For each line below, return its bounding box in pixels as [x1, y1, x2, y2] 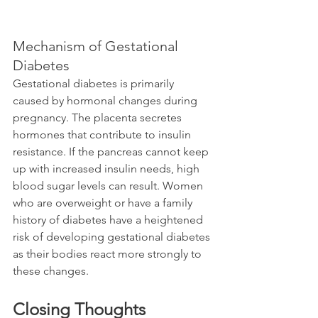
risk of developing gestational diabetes [13, 230, 213, 243]
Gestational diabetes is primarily [13, 77, 177, 90]
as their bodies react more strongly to [13, 247, 204, 261]
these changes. [13, 264, 89, 278]
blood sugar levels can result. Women [13, 179, 206, 192]
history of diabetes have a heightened [13, 213, 206, 226]
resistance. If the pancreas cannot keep [13, 145, 212, 158]
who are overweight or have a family [13, 196, 195, 209]
